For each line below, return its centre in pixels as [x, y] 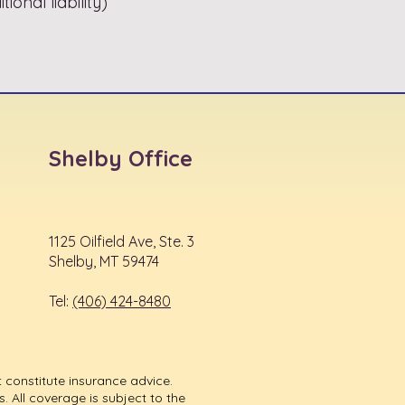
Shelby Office [121, 158]
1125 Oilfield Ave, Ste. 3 [122, 241]
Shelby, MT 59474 [104, 261]
